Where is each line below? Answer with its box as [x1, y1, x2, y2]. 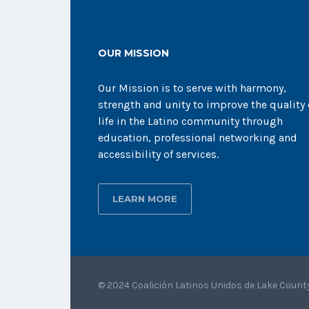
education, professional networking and [98, 131, 297, 144]
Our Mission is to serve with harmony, [98, 81, 286, 94]
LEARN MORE [112, 193, 177, 204]
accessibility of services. [98, 148, 219, 161]
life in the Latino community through [98, 114, 283, 128]
